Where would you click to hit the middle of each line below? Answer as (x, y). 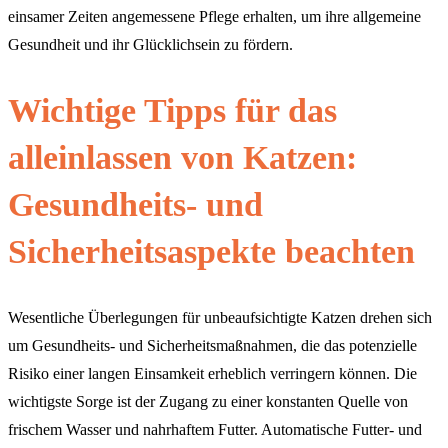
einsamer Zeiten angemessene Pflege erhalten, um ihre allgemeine (214, 17)
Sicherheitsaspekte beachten (211, 252)
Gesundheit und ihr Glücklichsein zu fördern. (150, 45)
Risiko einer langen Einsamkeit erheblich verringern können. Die (212, 373)
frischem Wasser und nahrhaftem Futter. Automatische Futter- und (215, 429)
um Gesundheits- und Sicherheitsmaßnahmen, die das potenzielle (212, 345)
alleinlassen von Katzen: (182, 158)
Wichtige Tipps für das (172, 111)
